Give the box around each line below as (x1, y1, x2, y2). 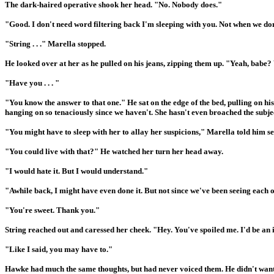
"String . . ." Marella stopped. (5, 39, 106, 48)
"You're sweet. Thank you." (5, 205, 100, 215)
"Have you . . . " (5, 78, 59, 87)
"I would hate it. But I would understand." (5, 166, 148, 176)
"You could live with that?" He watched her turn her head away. (5, 146, 223, 156)
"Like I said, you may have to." (5, 244, 113, 254)
